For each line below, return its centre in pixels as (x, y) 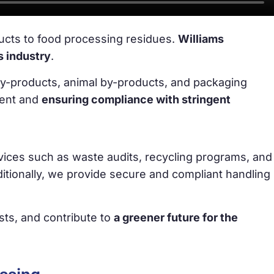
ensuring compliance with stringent (136, 99)
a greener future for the (176, 217)
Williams (201, 39)
